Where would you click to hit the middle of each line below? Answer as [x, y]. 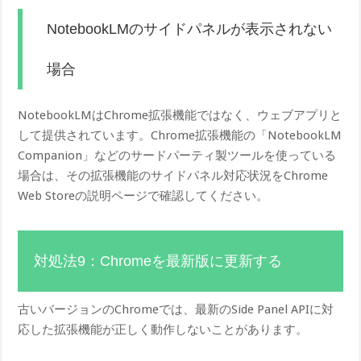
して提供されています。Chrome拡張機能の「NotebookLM [180, 135]
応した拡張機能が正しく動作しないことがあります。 [163, 329]
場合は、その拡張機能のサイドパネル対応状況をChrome [173, 175]
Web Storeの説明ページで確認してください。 [143, 195]
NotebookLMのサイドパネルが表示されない [190, 29]
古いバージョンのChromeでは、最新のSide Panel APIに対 [176, 309]
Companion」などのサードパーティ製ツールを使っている [177, 155]
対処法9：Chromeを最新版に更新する [158, 261]
